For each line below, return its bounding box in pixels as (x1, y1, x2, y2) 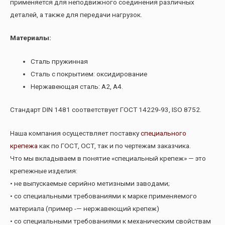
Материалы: (10, 34, 51, 42)
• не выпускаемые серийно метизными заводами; (10, 179, 170, 187)
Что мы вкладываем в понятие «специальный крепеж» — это (10, 154, 206, 162)
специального (141, 129, 186, 137)
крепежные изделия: (10, 166, 77, 175)
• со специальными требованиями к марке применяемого (10, 191, 197, 200)
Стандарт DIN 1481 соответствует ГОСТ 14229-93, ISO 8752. (10, 105, 201, 114)
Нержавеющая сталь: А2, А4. (31, 82, 124, 91)
